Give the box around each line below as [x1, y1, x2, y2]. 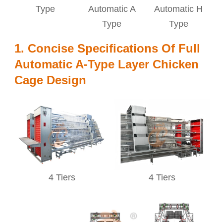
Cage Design [14, 73, 87, 87]
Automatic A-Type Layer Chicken [14, 57, 199, 71]
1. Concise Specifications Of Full [14, 41, 201, 55]
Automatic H [154, 3, 203, 14]
